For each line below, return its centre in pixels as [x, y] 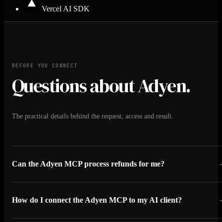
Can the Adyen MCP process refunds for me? [88, 164]
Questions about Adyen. [101, 86]
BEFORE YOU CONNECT [45, 66]
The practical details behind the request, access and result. [93, 116]
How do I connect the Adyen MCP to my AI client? [97, 200]
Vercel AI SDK [66, 9]
